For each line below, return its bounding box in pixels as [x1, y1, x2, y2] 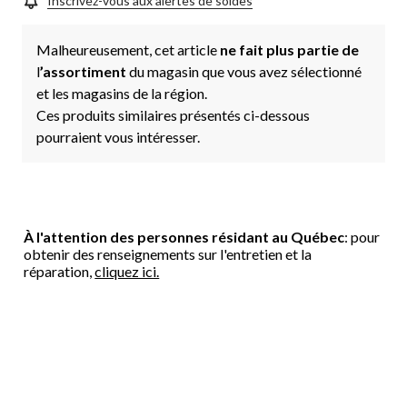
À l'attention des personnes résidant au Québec [24, 227, 345, 245]
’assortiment [40, 62, 129, 80]
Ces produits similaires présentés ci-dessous [36, 105, 310, 124]
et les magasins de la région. [36, 84, 207, 102]
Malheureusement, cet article [36, 40, 220, 58]
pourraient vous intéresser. [36, 127, 200, 145]
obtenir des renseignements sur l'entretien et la [24, 244, 313, 263]
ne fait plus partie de [220, 40, 359, 58]
